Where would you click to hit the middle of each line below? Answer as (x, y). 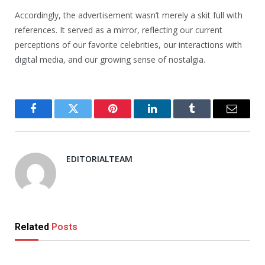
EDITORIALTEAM (99, 159)
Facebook (53, 117)
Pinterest (130, 117)
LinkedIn (171, 117)
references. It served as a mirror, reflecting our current (119, 30)
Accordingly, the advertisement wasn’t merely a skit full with (129, 15)
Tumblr (207, 117)
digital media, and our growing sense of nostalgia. (110, 59)
